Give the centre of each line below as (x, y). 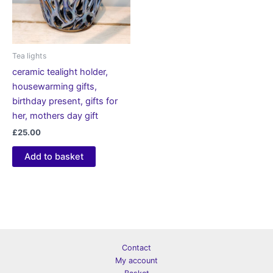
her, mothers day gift (55, 116)
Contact (136, 248)
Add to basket (54, 157)
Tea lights (29, 56)
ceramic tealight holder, (60, 72)
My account (136, 261)
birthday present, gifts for (65, 101)
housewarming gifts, (55, 87)
